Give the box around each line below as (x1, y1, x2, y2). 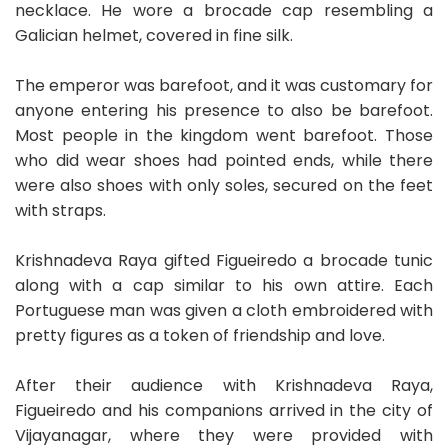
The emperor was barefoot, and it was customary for (15, 73, 433, 97)
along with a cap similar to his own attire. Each (15, 273, 433, 297)
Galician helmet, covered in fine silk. (15, 23, 293, 47)
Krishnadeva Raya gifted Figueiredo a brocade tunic (15, 248, 433, 272)
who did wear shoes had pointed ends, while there (15, 148, 433, 172)
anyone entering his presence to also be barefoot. (15, 98, 433, 122)
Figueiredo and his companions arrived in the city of (15, 398, 433, 422)
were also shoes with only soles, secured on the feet (15, 173, 433, 197)
